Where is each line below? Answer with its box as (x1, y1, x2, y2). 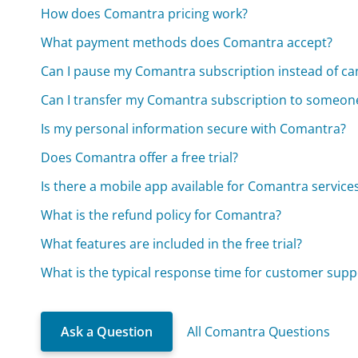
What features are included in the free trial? (41, 234, 303, 253)
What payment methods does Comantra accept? (41, 33, 333, 51)
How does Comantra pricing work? (41, 4, 249, 22)
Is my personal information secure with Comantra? (41, 119, 347, 137)
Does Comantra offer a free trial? (41, 148, 239, 166)
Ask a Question (61, 322, 153, 340)
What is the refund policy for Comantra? (41, 205, 282, 224)
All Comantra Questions (187, 322, 331, 340)
